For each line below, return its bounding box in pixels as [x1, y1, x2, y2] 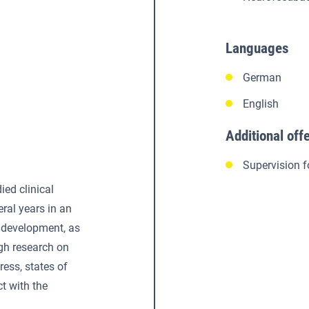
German [243, 71, 281, 84]
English [243, 97, 279, 110]
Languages [226, 40, 289, 57]
